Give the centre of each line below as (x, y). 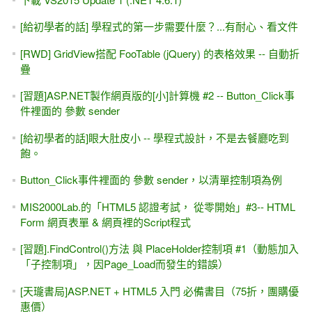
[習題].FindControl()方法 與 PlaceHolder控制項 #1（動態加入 (159, 249)
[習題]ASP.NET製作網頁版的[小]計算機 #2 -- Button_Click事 (157, 95)
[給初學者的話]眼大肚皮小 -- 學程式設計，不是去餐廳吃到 (154, 137)
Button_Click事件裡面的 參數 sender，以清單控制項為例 (151, 180)
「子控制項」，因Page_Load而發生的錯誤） (124, 264)
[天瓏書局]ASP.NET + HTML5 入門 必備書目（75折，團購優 (159, 290)
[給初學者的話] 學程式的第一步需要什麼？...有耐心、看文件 (159, 26)
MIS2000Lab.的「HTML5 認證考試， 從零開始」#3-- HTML (157, 206)
